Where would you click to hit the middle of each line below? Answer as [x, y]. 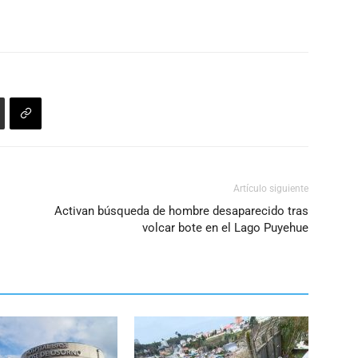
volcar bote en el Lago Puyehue [225, 228]
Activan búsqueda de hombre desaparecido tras [181, 211]
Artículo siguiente [271, 189]
